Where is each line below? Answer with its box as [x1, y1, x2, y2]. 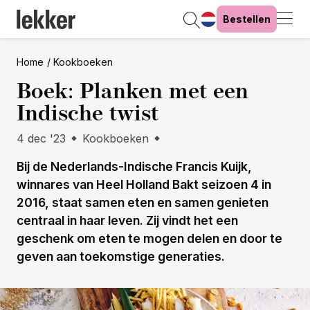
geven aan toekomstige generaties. [17, 249, 225, 264]
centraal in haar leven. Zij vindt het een [17, 213, 238, 228]
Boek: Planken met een [17, 72, 248, 110]
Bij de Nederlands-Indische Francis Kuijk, [17, 159, 252, 174]
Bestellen [223, 13, 271, 25]
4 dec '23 [17, 131, 66, 145]
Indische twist [17, 94, 158, 132]
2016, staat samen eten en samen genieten [17, 195, 268, 210]
